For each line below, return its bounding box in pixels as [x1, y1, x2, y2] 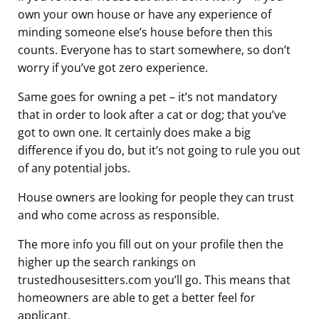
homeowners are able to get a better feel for [18, 290, 256, 306]
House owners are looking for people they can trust [18, 189, 294, 206]
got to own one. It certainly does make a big [18, 125, 251, 141]
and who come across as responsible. [18, 207, 219, 224]
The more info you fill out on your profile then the [18, 236, 283, 253]
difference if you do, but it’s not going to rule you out [18, 142, 300, 159]
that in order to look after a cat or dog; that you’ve [18, 107, 286, 123]
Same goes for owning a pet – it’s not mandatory [18, 89, 277, 105]
